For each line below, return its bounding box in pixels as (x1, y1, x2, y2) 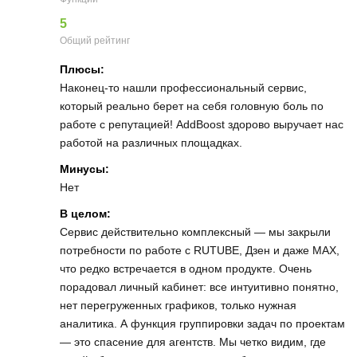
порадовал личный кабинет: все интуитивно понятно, (60, 280, 339, 293)
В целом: (60, 206, 111, 220)
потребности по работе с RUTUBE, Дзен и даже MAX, (60, 243, 339, 257)
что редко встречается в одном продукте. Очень (60, 261, 312, 275)
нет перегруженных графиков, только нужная (60, 298, 296, 312)
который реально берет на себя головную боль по (60, 99, 324, 112)
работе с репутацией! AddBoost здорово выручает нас (60, 117, 343, 131)
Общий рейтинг (60, 34, 130, 46)
